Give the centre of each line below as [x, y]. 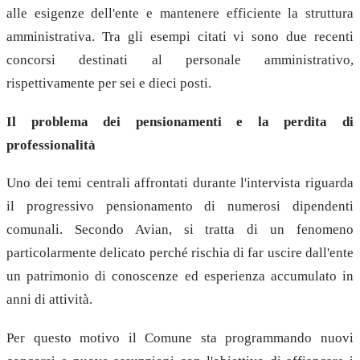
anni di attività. [49, 300]
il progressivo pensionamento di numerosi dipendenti [180, 207]
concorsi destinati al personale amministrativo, [180, 59]
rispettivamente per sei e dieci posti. [109, 83]
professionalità [51, 145]
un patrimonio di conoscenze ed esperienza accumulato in [180, 276]
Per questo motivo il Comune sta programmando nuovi [180, 337]
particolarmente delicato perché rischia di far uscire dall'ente [180, 253]
